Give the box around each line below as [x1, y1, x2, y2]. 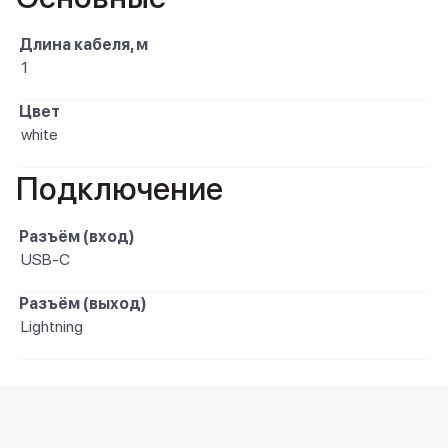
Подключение [16, 170, 223, 208]
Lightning [21, 317, 83, 336]
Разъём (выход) [19, 294, 147, 313]
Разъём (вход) [19, 227, 135, 246]
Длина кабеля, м [19, 35, 148, 54]
